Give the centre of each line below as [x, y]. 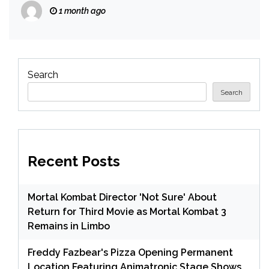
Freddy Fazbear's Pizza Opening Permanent [130, 252]
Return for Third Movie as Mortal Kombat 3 [127, 211]
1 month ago [81, 11]
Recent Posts [74, 161]
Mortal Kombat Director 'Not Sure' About [122, 197]
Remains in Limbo [69, 226]
